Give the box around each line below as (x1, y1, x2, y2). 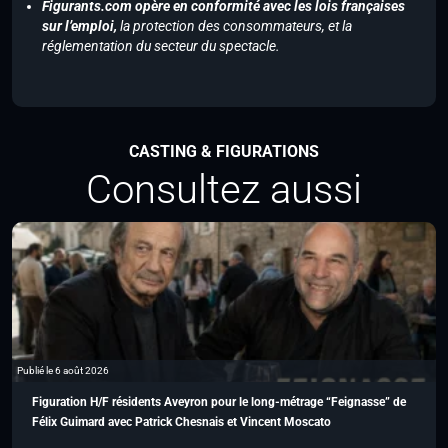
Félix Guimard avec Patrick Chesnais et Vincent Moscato (32, 415, 331, 430)
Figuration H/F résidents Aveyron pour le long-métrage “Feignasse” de (32, 395, 406, 410)
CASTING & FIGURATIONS (129, 142, 319, 162)
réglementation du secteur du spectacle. (42, 38, 280, 55)
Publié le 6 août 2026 (17, 365, 109, 377)
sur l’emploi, (42, 18, 120, 35)
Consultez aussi (86, 166, 362, 214)
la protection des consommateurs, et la (120, 18, 352, 35)
